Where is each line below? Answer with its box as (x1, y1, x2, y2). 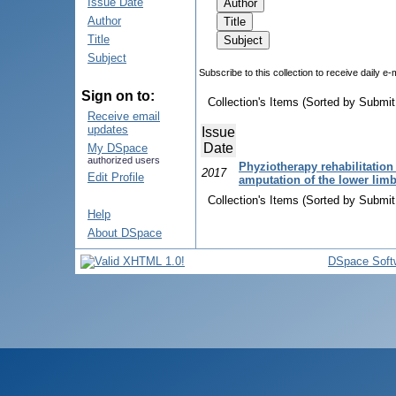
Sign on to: (81, 88, 155, 103)
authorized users (88, 155, 160, 165)
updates (88, 123, 128, 136)
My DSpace (88, 141, 148, 155)
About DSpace (88, 226, 162, 240)
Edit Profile (88, 171, 144, 184)
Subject (88, 51, 126, 65)
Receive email (88, 110, 160, 123)
